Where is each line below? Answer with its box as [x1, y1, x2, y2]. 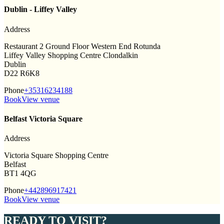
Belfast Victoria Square [4, 114, 82, 123]
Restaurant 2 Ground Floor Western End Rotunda [4, 41, 160, 50]
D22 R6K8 [4, 68, 39, 77]
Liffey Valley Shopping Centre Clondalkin [4, 50, 138, 59]
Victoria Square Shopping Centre [4, 151, 108, 160]
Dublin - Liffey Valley [4, 5, 77, 14]
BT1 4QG [4, 169, 36, 178]
